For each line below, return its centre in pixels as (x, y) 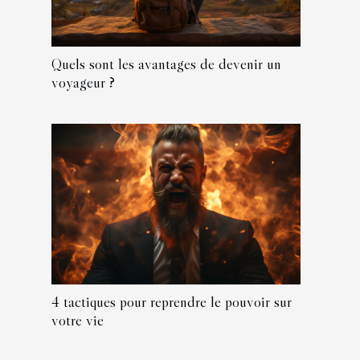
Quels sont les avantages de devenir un (166, 64)
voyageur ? (83, 82)
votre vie (78, 320)
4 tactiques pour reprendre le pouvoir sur (172, 302)
